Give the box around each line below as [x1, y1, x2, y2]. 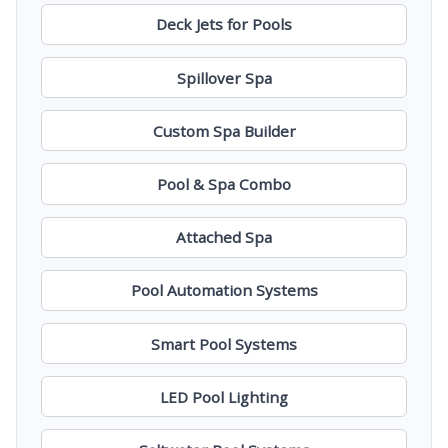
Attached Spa [176, 227, 272, 248]
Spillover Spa [176, 67, 272, 88]
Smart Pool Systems [151, 333, 297, 354]
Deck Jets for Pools [156, 14, 292, 35]
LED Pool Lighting [160, 386, 288, 407]
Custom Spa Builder [152, 120, 296, 141]
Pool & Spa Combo [157, 174, 291, 195]
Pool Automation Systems [130, 280, 318, 301]
